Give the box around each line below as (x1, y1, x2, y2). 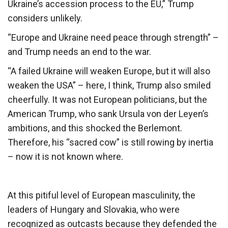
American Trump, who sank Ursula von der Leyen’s (8, 108, 209, 119)
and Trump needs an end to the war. (8, 46, 151, 57)
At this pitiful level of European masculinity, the (8, 189, 195, 201)
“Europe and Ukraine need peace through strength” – (8, 32, 219, 43)
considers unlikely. (8, 12, 82, 23)
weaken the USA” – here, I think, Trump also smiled (8, 79, 211, 91)
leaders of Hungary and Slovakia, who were (8, 204, 180, 215)
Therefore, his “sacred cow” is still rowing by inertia (8, 136, 213, 148)
